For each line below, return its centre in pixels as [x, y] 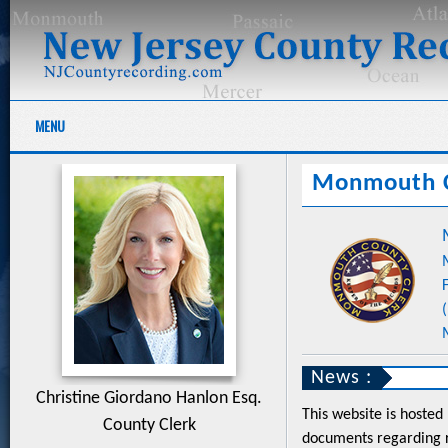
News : [341, 378]
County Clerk [149, 425]
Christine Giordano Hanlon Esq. [149, 398]
